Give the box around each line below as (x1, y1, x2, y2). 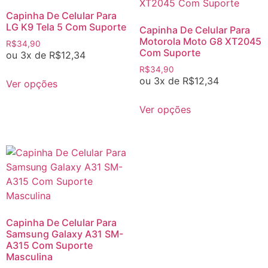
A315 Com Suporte (6, 239, 93, 251)
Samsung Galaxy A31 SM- (6, 227, 123, 240)
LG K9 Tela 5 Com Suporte (6, 21, 126, 33)
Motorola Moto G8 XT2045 (139, 35, 261, 48)
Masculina (6, 250, 53, 263)
